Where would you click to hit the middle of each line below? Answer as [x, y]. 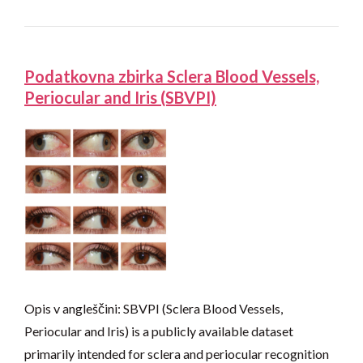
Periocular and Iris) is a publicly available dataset [159, 331]
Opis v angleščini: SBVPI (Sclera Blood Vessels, [154, 309]
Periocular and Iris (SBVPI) [120, 98]
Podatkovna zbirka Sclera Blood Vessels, [172, 77]
